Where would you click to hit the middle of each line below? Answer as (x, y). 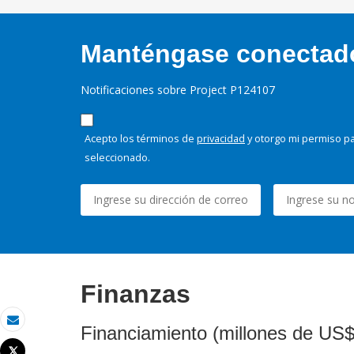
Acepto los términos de (141, 139)
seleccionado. (117, 158)
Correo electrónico (60, 333)
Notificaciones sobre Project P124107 (178, 90)
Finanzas (136, 294)
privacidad (221, 139)
